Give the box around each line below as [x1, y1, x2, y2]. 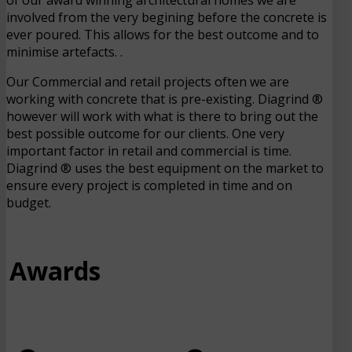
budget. [6, 193, 54, 211]
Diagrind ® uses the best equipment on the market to [6, 159, 324, 177]
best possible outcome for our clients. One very [6, 124, 284, 142]
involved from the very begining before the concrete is [6, 8, 327, 26]
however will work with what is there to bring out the [6, 107, 318, 125]
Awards [9, 253, 101, 288]
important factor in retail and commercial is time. [6, 141, 291, 159]
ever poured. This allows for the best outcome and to [6, 25, 319, 43]
